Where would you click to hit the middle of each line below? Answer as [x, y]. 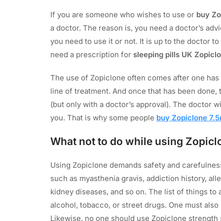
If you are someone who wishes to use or [123, 14]
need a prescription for [92, 54]
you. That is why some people [103, 117]
